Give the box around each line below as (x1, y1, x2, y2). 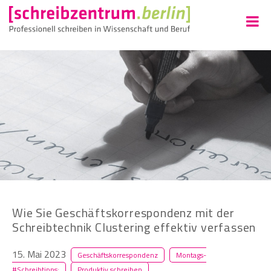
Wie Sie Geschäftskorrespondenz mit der (12, 203, 235, 222)
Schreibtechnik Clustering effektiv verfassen (12, 217, 256, 237)
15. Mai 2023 (12, 246, 66, 261)
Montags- (176, 249, 206, 261)
